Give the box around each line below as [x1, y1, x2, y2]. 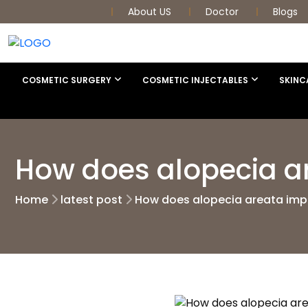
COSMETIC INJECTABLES [142, 74, 248, 86]
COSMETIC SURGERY [22, 74, 111, 86]
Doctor [206, 5, 241, 19]
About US [128, 5, 174, 19]
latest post [60, 191, 122, 208]
